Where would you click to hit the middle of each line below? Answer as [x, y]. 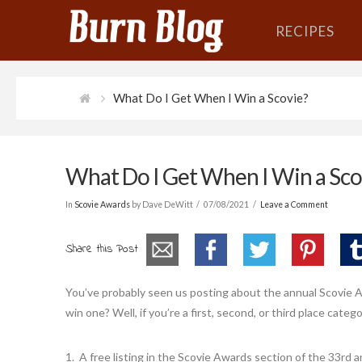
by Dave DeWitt [161, 204]
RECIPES [305, 31]
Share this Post [101, 249]
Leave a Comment [294, 204]
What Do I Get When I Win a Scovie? [210, 98]
